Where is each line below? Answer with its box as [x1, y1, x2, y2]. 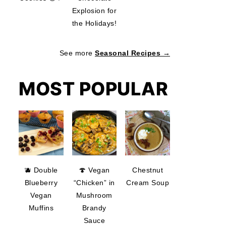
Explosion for [72, 7, 117, 15]
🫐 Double [24, 165, 58, 174]
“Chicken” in [73, 178, 115, 187]
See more [59, 49, 95, 58]
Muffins [28, 203, 54, 212]
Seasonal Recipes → [95, 49, 170, 58]
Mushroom [76, 191, 112, 199]
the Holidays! [72, 19, 117, 28]
